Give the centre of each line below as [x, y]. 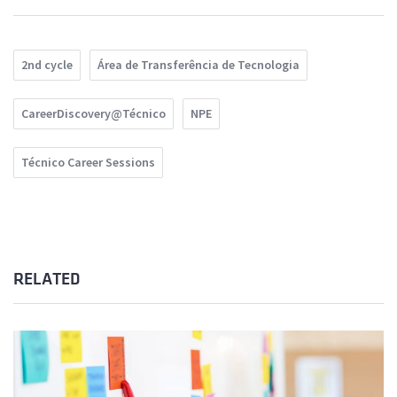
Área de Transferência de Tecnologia [198, 65]
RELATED [47, 280]
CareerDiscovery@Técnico [93, 114]
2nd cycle [47, 65]
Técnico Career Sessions [88, 163]
